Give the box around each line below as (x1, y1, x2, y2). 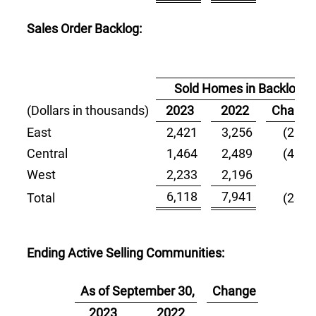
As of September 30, (80, 284, 195, 298)
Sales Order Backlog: (27, 21, 142, 36)
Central (27, 146, 68, 161)
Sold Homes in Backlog (174, 81, 303, 96)
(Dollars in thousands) (27, 103, 150, 118)
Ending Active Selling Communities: (27, 245, 225, 260)
